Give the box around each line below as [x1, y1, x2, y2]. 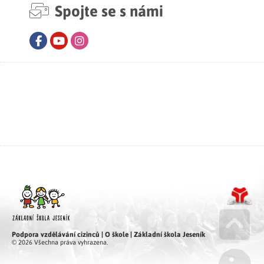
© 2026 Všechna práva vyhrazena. [12, 237, 108, 246]
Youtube [68, 35, 94, 45]
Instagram [88, 35, 120, 45]
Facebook [47, 35, 78, 45]
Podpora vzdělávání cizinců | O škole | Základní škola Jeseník [12, 229, 205, 239]
